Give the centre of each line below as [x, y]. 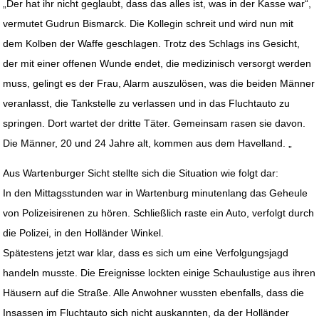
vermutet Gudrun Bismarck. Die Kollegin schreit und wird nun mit [148, 24]
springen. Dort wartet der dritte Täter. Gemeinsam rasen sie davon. [155, 124]
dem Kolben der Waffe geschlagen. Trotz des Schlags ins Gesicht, [152, 44]
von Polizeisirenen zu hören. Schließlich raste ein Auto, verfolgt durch [159, 213]
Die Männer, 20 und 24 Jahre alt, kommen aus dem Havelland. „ [148, 143]
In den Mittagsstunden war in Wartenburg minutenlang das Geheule [156, 193]
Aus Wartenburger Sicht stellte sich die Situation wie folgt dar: [141, 173]
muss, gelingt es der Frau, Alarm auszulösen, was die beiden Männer [159, 84]
